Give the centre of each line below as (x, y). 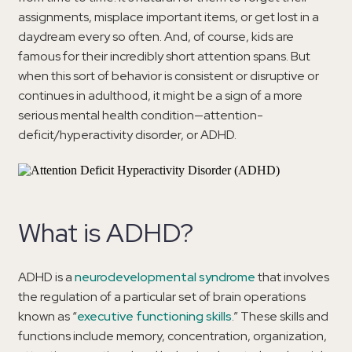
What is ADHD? (106, 232)
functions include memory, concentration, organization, (172, 335)
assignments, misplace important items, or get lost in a (169, 16)
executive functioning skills (154, 316)
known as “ (48, 316)
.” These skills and (280, 316)
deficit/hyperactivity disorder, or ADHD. (127, 134)
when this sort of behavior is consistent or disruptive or (169, 75)
